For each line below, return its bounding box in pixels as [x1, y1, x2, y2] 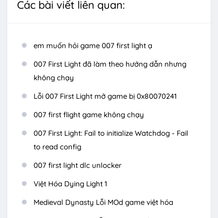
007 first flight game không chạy [34, 110, 144, 120]
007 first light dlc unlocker [34, 161, 122, 170]
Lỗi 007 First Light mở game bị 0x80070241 [34, 91, 177, 101]
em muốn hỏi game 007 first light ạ [34, 41, 152, 51]
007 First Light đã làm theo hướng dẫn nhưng [34, 59, 186, 69]
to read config [34, 142, 81, 152]
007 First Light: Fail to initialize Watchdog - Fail [34, 128, 188, 138]
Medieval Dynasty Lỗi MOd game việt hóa [34, 198, 173, 207]
